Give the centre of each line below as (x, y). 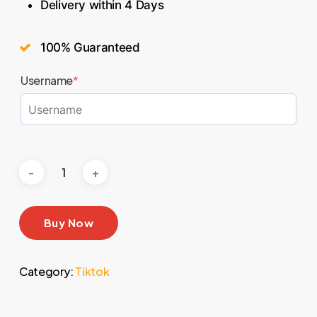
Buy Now (69, 223)
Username (47, 81)
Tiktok (92, 272)
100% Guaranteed (90, 48)
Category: (47, 272)
